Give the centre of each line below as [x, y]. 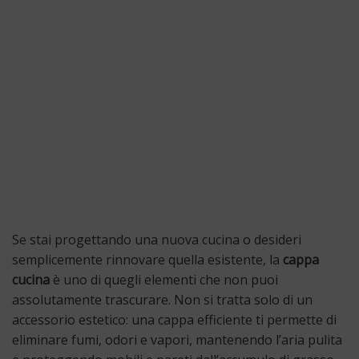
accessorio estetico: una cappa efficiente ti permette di [174, 319]
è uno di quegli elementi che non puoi [164, 279]
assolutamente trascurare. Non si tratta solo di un [162, 299]
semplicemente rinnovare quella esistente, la [147, 259]
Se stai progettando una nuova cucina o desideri [157, 239]
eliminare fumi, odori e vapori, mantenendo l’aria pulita [177, 339]
